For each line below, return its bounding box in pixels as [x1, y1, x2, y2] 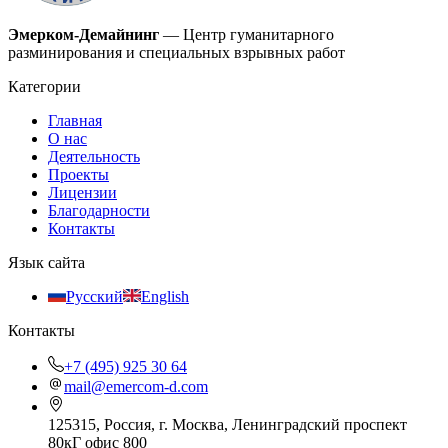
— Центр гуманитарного [159, 26, 334, 44]
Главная [48, 112, 102, 130]
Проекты [48, 166, 109, 184]
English [141, 288, 189, 306]
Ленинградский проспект [232, 416, 407, 434]
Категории [8, 78, 81, 96]
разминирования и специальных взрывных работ [8, 44, 345, 62]
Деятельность [48, 148, 140, 166]
